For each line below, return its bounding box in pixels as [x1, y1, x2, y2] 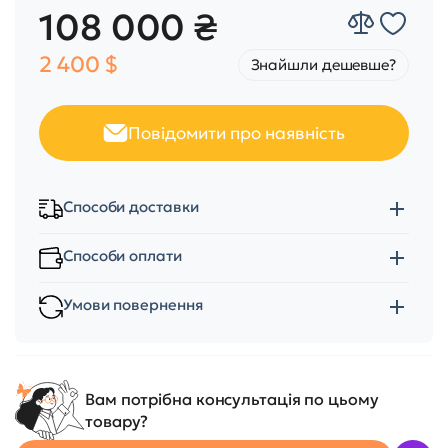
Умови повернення [63, 295, 203, 314]
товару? [85, 410, 149, 431]
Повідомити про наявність [128, 122, 345, 144]
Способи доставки [63, 197, 199, 216]
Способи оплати [63, 246, 182, 265]
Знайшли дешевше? [250, 55, 396, 74]
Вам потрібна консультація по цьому [85, 388, 379, 409]
